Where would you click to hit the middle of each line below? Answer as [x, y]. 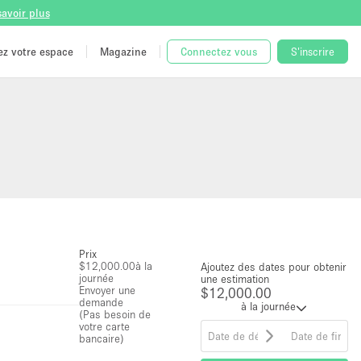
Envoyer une [107, 290]
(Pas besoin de [115, 314]
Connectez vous [219, 52]
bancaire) [102, 338]
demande [101, 302]
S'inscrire [313, 52]
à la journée [269, 306]
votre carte [104, 326]
